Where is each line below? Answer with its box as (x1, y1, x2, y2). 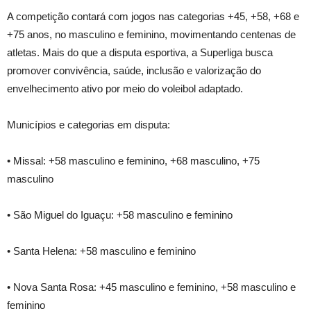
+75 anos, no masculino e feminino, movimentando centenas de (7, 28, 296, 41)
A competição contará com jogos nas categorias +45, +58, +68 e (7, 10, 299, 23)
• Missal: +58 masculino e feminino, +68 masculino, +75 (7, 155, 260, 167)
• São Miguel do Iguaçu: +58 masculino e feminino (7, 209, 233, 221)
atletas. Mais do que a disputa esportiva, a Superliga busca (7, 47, 273, 59)
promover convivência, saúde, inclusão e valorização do (7, 65, 261, 77)
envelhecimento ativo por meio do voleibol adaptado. (7, 83, 243, 95)
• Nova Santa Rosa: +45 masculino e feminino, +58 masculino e (7, 281, 296, 294)
